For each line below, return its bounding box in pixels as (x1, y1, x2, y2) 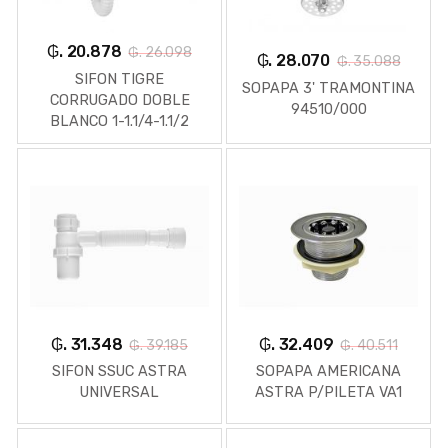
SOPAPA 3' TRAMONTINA (242, 79, 415, 97)
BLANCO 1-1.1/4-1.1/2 (50, 112, 189, 130)
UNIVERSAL (80, 384, 159, 402)
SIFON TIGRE (75, 70, 164, 88)
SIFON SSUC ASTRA (52, 363, 187, 381)
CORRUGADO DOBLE (49, 91, 190, 109)
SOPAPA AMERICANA (256, 363, 401, 381)
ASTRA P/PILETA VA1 (255, 384, 402, 402)
